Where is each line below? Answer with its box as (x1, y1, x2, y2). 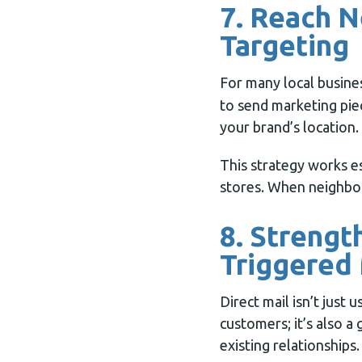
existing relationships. (220, 337, 360, 353)
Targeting (220, 29, 349, 61)
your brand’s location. (220, 119, 359, 135)
